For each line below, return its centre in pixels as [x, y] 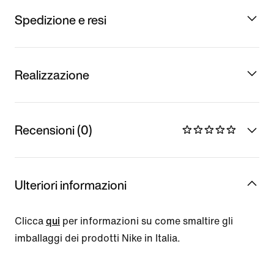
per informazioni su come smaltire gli [146, 221]
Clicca [30, 221]
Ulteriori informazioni [71, 185]
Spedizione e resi [61, 20]
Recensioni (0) [54, 130]
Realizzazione [52, 75]
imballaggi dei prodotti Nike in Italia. [98, 238]
